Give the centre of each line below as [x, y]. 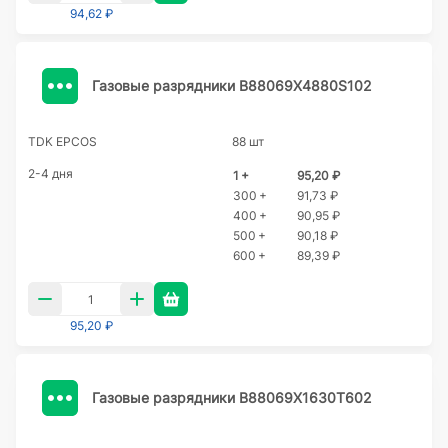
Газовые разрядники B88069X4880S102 [231, 85]
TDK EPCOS [62, 141]
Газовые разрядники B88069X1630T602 [231, 397]
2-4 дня [50, 173]
